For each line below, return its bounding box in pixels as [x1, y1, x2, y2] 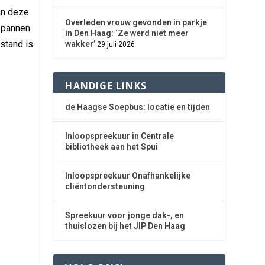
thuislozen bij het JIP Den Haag [65, 221, 186, 231]
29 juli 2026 [97, 40, 135, 49]
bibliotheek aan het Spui [65, 142, 159, 151]
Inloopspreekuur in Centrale [65, 131, 174, 141]
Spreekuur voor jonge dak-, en [65, 211, 185, 220]
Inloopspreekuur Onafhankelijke [65, 171, 191, 180]
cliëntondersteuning [65, 182, 146, 191]
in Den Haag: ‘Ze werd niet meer [65, 28, 189, 38]
